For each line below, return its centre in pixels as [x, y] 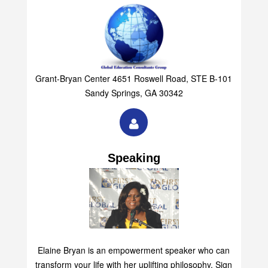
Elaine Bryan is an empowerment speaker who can [134, 259]
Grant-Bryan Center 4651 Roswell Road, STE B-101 [134, 88]
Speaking [134, 167]
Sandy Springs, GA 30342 [134, 102]
